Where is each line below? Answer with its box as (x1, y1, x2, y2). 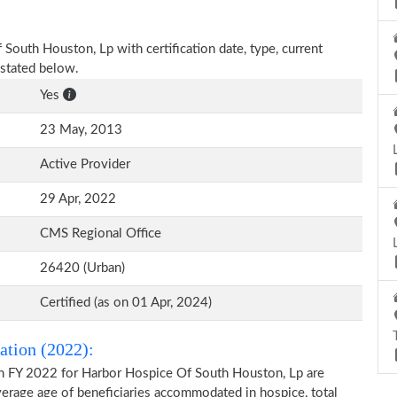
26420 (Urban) (40, 261, 125, 275)
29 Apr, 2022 (40, 192, 116, 206)
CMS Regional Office (40, 227, 161, 240)
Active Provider (40, 158, 130, 171)
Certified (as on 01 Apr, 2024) (40, 296, 212, 309)
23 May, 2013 (40, 123, 122, 136)
